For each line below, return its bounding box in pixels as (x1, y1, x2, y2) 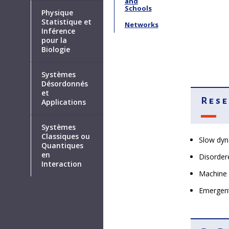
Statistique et (41, 17, 92, 27)
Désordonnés (41, 79, 88, 89)
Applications (41, 97, 86, 107)
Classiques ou (41, 131, 90, 142)
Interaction (41, 159, 82, 169)
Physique (41, 8, 74, 18)
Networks (124, 19, 158, 29)
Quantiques (41, 141, 84, 151)
